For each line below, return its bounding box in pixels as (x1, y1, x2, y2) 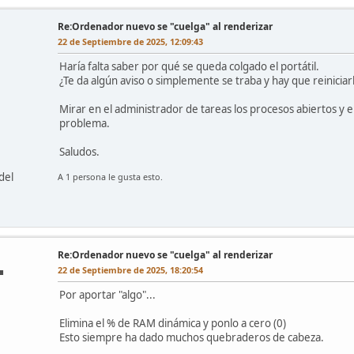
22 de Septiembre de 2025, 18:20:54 (58, 264, 203, 277)
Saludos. (59, 145, 100, 160)
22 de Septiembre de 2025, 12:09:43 (58, 36, 203, 48)
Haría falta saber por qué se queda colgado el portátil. (59, 59, 319, 74)
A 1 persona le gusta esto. (58, 171, 163, 183)
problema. (59, 116, 110, 131)
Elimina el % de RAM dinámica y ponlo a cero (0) (59, 316, 286, 331)
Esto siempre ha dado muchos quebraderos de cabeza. (59, 330, 324, 345)
